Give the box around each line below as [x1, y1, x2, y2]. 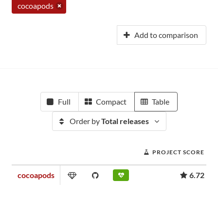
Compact [96, 97, 127, 106]
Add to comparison [134, 30, 198, 39]
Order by [69, 116, 101, 126]
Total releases [101, 116, 149, 126]
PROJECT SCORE [152, 148, 204, 156]
